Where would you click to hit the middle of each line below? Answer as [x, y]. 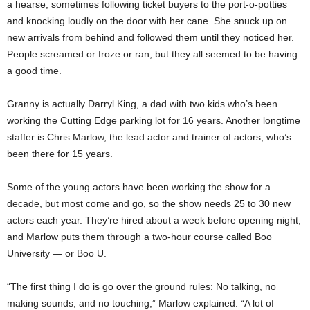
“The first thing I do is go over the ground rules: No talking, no [142, 287]
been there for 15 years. [60, 154]
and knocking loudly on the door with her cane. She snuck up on [147, 21]
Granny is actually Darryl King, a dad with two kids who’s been [142, 104]
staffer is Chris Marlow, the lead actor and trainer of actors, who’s [149, 137]
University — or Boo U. [57, 254]
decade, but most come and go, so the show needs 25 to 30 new [149, 204]
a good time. [34, 71]
